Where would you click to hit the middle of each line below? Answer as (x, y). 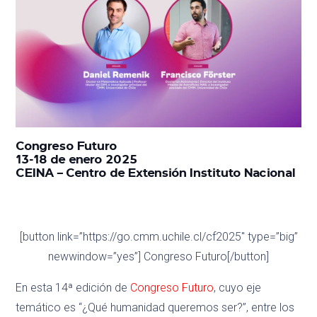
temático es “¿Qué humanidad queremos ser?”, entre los (155, 308)
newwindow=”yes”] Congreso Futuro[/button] (158, 257)
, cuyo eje (238, 288)
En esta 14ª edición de (73, 288)
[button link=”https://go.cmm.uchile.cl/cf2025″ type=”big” (158, 237)
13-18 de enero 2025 (77, 159)
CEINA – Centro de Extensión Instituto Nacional (156, 172)
